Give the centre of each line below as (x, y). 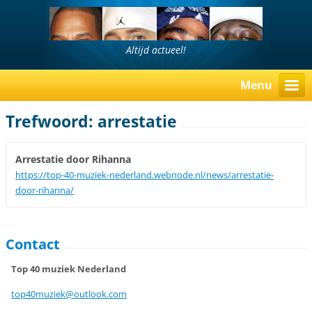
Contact (33, 244)
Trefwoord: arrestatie (92, 122)
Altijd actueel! (156, 50)
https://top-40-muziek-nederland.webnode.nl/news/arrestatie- (145, 175)
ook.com (109, 294)
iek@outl (72, 294)
